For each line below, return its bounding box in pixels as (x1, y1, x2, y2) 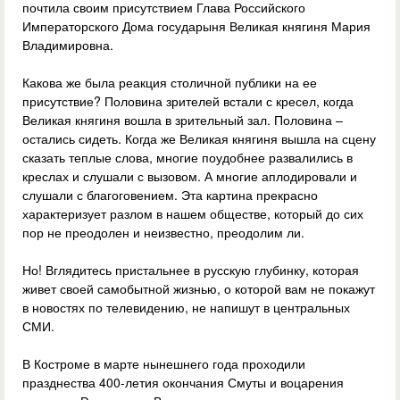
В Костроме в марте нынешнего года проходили (22, 354, 305, 373)
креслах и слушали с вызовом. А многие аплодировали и (22, 167, 357, 186)
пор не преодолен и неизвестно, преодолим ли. (22, 223, 304, 242)
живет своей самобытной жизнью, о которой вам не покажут (22, 279, 375, 298)
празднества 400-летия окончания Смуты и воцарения (22, 373, 344, 392)
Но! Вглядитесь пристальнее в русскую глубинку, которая (22, 261, 359, 279)
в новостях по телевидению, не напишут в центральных (22, 298, 350, 317)
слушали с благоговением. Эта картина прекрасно (22, 186, 318, 204)
